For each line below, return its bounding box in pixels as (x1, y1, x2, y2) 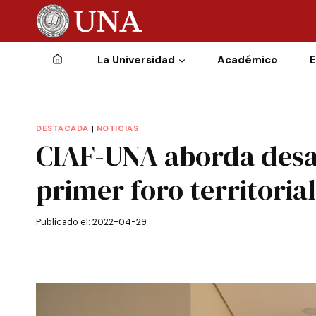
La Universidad (97, 52, 176, 67)
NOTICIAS (96, 123, 139, 133)
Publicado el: (36, 216, 90, 229)
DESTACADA (36, 123, 90, 133)
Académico (217, 52, 279, 67)
